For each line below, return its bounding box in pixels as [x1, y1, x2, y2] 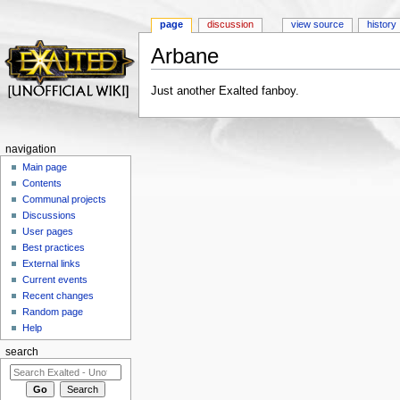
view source [290, 19, 344, 30]
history [367, 19, 397, 30]
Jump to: [150, 69, 200, 82]
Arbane [150, 44, 219, 69]
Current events [22, 274, 88, 286]
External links [22, 258, 81, 270]
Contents [22, 178, 62, 189]
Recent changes [22, 290, 95, 302]
